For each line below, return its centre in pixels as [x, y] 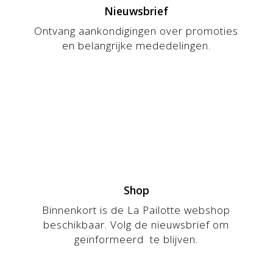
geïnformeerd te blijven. [136, 239]
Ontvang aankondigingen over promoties [136, 30]
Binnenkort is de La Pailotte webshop [136, 210]
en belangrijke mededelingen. [136, 45]
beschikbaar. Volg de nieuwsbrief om [136, 224]
